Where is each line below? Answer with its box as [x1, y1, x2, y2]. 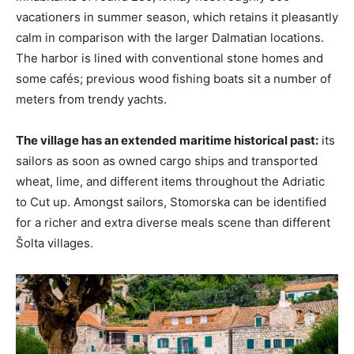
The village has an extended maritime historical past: [16, 132, 318, 148]
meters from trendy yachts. [16, 91, 170, 107]
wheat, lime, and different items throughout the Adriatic [16, 173, 325, 189]
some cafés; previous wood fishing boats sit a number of [16, 70, 331, 86]
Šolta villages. [16, 235, 93, 250]
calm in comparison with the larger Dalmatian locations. [16, 29, 324, 45]
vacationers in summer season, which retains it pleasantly [16, 9, 338, 24]
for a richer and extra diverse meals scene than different [16, 214, 330, 230]
